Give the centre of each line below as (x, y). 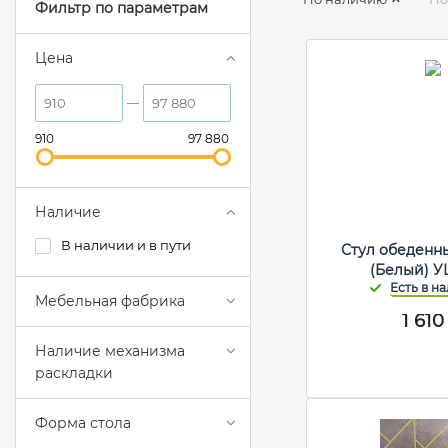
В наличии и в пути (126, 245)
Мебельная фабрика (110, 301)
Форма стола (83, 423)
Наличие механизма (110, 351)
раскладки (74, 373)
